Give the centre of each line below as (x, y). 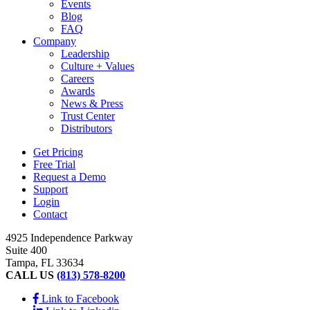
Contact (50, 214)
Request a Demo (70, 176)
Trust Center (88, 116)
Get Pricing (58, 152)
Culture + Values (98, 66)
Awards (78, 91)
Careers (77, 78)
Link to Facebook (80, 298)
